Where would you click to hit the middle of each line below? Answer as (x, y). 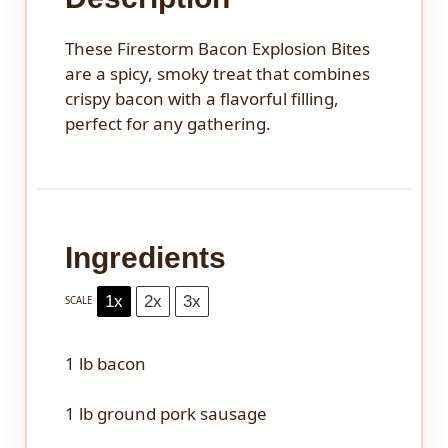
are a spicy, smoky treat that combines (217, 73)
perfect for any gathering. (167, 123)
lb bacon (110, 363)
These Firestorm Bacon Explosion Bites (217, 48)
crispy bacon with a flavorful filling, (201, 98)
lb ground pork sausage (170, 414)
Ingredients (145, 257)
